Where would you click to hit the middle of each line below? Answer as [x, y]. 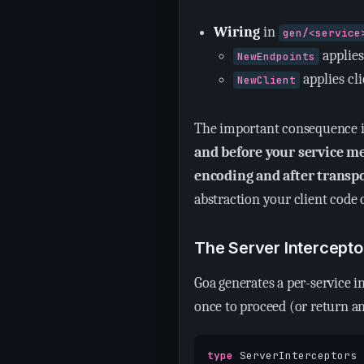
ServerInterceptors [298, 355]
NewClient [267, 80]
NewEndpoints [277, 56]
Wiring [237, 32]
